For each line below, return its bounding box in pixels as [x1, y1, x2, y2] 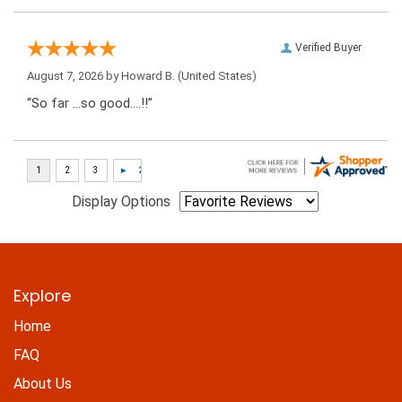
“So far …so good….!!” [27, 95, 153, 112]
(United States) [175, 69, 257, 83]
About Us [13, 374, 72, 392]
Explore [13, 284, 71, 307]
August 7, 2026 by [27, 69, 121, 83]
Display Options [72, 193, 170, 211]
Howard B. [121, 69, 175, 83]
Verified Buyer [295, 41, 362, 55]
